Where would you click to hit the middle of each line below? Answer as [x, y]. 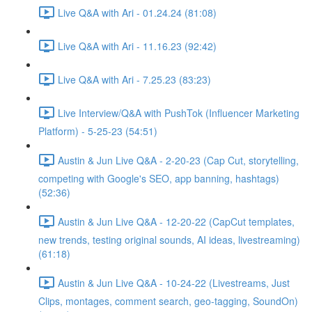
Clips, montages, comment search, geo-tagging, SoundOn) [168, 301]
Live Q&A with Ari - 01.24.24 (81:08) [137, 12]
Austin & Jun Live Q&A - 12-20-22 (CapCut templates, [176, 221]
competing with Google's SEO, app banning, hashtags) [159, 178]
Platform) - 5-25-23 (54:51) [98, 131]
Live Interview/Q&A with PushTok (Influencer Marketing [179, 112]
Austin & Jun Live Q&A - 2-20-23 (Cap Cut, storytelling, [178, 160]
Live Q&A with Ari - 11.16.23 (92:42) [137, 46]
